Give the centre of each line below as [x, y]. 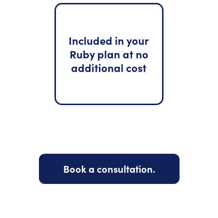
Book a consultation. [109, 169]
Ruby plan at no [109, 54]
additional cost [109, 67]
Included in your [109, 40]
